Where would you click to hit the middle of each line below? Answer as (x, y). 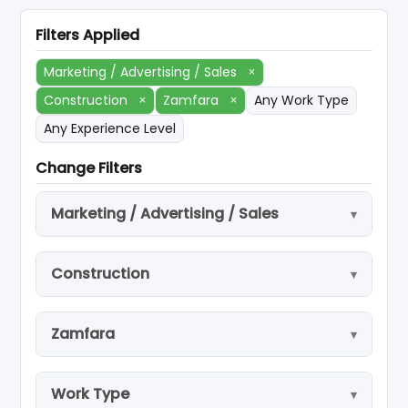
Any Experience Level (110, 128)
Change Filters (89, 168)
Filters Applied (88, 35)
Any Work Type (302, 100)
